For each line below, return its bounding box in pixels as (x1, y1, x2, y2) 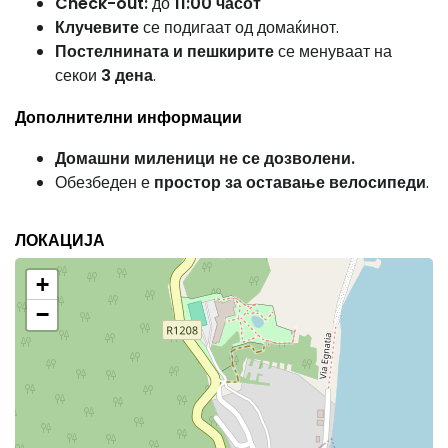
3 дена (101, 64, 153, 87)
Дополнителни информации (15, 106, 242, 129)
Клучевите (55, 16, 139, 39)
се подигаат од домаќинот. (139, 16, 339, 39)
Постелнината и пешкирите (55, 40, 274, 63)
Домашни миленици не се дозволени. (55, 147, 355, 170)
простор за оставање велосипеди (154, 171, 426, 194)
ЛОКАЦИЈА (15, 229, 105, 252)
